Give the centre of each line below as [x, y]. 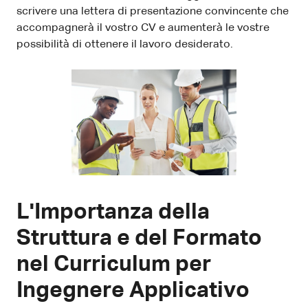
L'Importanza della [113, 212]
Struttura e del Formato [139, 238]
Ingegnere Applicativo [133, 290]
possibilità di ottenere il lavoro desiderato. [125, 44]
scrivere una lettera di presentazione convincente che [153, 11]
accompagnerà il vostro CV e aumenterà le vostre [143, 28]
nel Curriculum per [114, 264]
